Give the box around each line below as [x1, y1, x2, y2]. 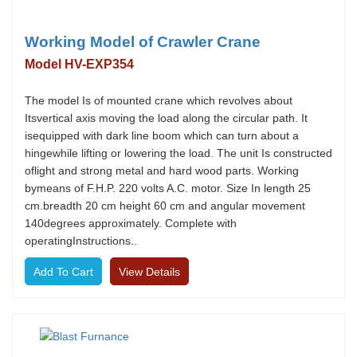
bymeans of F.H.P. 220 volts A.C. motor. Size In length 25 [25, 182, 311, 194]
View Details [119, 265, 180, 278]
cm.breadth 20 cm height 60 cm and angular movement [25, 199, 305, 212]
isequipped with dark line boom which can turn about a [25, 129, 299, 142]
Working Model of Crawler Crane [25, 33, 261, 50]
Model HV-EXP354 [25, 57, 134, 71]
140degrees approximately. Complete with [25, 217, 237, 229]
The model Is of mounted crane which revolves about [25, 94, 292, 107]
